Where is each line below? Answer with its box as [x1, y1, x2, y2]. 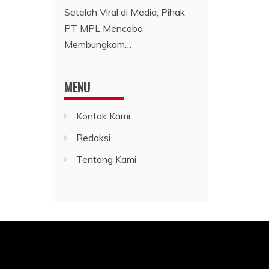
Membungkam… [64, 38, 132, 50]
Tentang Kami [76, 153, 137, 165]
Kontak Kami [76, 109, 131, 122]
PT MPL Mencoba [64, 22, 144, 34]
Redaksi [76, 131, 111, 144]
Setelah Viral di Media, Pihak [64, 5, 186, 18]
